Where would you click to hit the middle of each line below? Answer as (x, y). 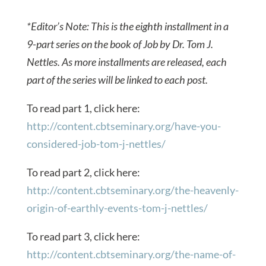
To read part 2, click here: (83, 172)
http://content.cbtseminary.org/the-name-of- (131, 254)
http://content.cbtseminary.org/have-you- (123, 126)
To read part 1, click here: (83, 108)
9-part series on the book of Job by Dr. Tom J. (120, 44)
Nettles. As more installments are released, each (126, 61)
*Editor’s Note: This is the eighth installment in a (127, 26)
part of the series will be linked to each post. (117, 79)
